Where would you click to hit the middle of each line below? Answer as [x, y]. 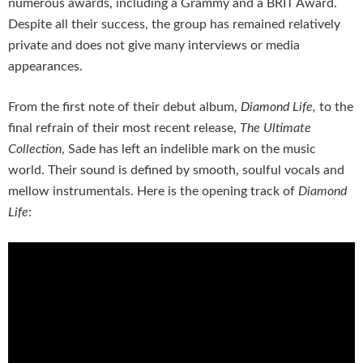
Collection [35, 149]
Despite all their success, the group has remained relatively [174, 25]
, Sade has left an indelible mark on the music [189, 149]
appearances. [45, 67]
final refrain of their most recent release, [124, 128]
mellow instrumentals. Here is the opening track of [153, 192]
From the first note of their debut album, [124, 107]
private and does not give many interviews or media [154, 46]
